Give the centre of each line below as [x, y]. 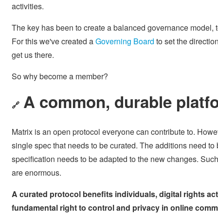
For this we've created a [54, 41]
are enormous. [36, 173]
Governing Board [125, 41]
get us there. [33, 54]
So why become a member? [60, 76]
